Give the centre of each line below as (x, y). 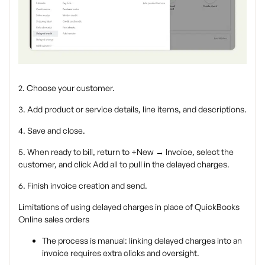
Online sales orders (54, 219)
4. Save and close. (52, 130)
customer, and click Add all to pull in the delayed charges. (124, 164)
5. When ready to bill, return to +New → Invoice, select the (126, 151)
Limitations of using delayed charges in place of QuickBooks (129, 206)
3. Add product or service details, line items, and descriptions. (132, 109)
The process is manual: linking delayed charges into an (142, 240)
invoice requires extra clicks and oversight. (121, 253)
